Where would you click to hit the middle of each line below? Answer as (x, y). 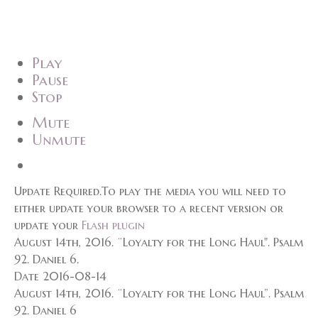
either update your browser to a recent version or (149, 208)
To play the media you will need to (194, 191)
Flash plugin (113, 225)
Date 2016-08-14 (60, 276)
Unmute (59, 139)
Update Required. (58, 191)
